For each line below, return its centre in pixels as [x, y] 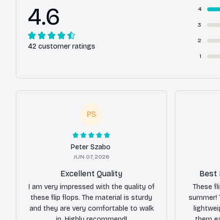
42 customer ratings [62, 46]
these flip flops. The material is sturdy [91, 197]
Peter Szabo [90, 147]
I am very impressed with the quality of [91, 187]
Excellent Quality [91, 173]
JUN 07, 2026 [91, 156]
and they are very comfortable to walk [91, 208]
